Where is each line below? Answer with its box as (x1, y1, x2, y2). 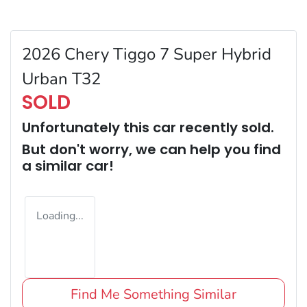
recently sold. (176, 117, 274, 137)
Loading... (36, 208, 84, 223)
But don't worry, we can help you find (22, 139, 281, 159)
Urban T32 (22, 67, 101, 90)
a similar (22, 156, 86, 175)
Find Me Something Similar (70, 284, 236, 304)
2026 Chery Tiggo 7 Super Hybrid (22, 42, 271, 65)
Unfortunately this (22, 117, 153, 137)
